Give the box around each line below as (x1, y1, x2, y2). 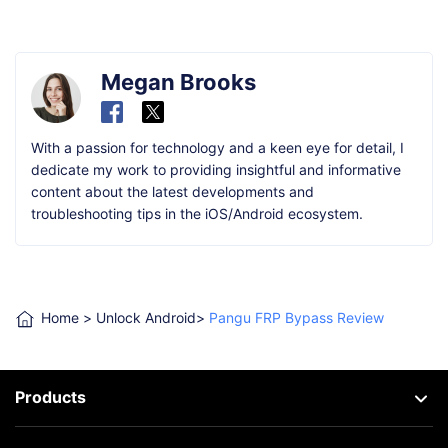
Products (15, 386, 86, 407)
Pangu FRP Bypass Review (209, 309, 384, 327)
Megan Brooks (101, 69, 256, 96)
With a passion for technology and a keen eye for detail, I (31, 139, 404, 157)
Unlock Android (96, 309, 196, 327)
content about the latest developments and (31, 183, 314, 201)
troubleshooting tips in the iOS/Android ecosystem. (31, 205, 363, 223)
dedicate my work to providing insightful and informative (31, 161, 401, 179)
